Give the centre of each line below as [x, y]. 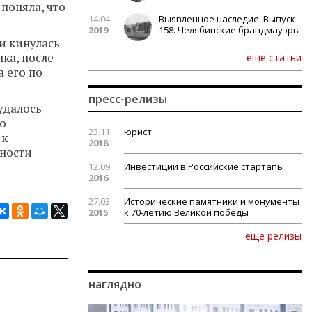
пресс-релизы [128, 99]
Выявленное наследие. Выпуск [227, 19]
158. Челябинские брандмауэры [229, 30]
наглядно [115, 284]
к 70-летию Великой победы [186, 212]
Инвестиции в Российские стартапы [204, 166]
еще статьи [274, 57]
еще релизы [273, 236]
